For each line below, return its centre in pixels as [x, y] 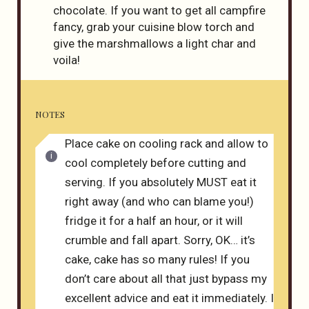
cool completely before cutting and [155, 163]
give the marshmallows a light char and [154, 43]
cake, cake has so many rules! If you [157, 260]
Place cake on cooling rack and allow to [166, 144]
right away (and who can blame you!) [159, 202]
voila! [66, 60]
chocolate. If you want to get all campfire [159, 10]
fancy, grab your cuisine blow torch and [153, 27]
